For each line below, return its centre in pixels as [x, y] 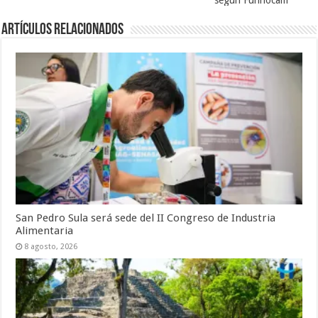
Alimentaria [45, 231]
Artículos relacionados [63, 30]
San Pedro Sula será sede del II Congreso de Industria [146, 218]
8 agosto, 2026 [51, 247]
